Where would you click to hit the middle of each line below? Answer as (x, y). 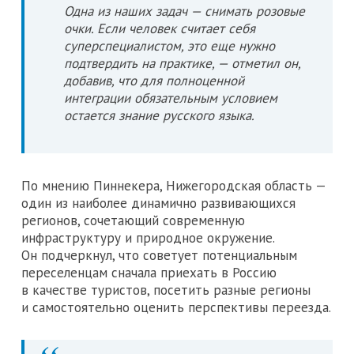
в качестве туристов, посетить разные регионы (166, 290)
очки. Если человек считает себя (160, 29)
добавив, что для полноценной (154, 81)
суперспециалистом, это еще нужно (169, 46)
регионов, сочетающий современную (133, 221)
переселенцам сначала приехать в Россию (149, 273)
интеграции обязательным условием (171, 98)
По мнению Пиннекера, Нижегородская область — (173, 186)
